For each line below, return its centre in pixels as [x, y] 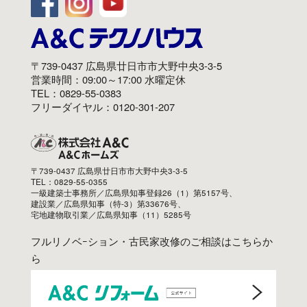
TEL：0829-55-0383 [76, 93]
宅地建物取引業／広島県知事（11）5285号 [111, 214]
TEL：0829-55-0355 [69, 181]
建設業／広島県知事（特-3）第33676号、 [108, 203]
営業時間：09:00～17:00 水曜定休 [108, 79]
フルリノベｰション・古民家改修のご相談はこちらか [151, 241]
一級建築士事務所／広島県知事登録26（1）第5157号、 [134, 192]
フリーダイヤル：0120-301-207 [102, 106]
